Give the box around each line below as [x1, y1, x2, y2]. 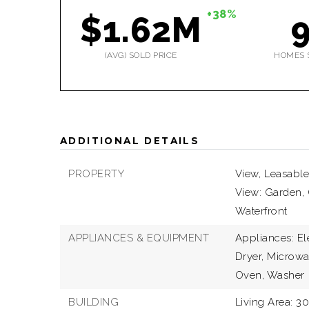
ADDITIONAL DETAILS [60, 135, 200, 146]
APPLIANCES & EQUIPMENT [68, 232, 209, 244]
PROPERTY [68, 168, 124, 180]
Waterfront [235, 205, 288, 217]
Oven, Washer [235, 269, 305, 281]
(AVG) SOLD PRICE [104, 50, 177, 60]
